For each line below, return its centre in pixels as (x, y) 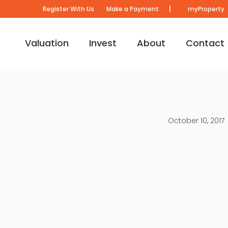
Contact (205, 43)
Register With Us (68, 9)
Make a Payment (132, 9)
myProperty (205, 9)
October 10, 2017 (196, 121)
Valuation (47, 43)
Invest (103, 43)
